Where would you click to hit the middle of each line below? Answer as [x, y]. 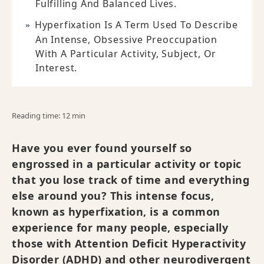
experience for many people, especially [120, 227]
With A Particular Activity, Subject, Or [126, 54]
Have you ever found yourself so [102, 148]
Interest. [57, 68]
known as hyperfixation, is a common [116, 212]
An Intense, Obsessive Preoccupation [126, 39]
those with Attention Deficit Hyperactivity [129, 243]
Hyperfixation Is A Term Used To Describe [136, 25]
